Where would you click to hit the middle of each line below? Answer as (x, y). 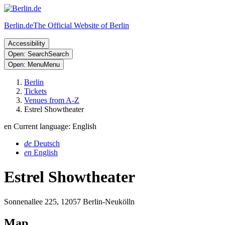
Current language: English (55, 126)
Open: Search (28, 54)
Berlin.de (19, 25)
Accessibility (27, 43)
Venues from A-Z (52, 100)
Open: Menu (26, 65)
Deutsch (47, 143)
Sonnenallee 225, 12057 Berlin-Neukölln (69, 201)
